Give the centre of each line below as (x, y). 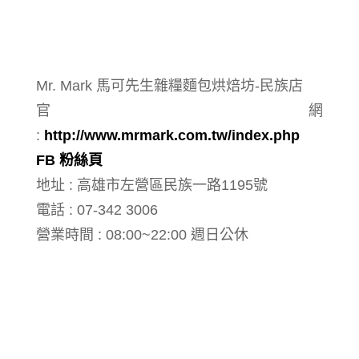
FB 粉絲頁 (69, 160)
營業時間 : (71, 234)
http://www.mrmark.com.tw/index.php (172, 135)
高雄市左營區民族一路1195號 (172, 185)
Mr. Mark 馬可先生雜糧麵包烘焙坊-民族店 (169, 85)
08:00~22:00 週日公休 (177, 234)
